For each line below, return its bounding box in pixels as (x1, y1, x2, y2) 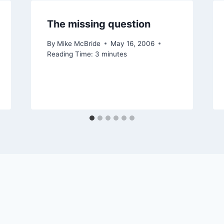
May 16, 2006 (110, 39, 154, 47)
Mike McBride (56, 39, 100, 47)
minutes (101, 49, 127, 58)
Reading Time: (46, 49, 93, 58)
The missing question (46, 18, 150, 30)
